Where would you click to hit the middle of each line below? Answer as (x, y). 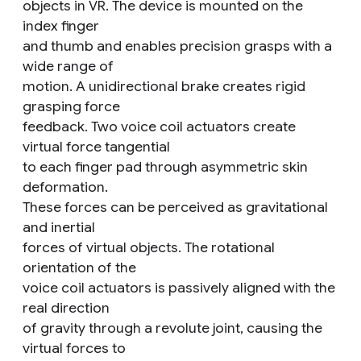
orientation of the (79, 268)
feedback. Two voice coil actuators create (159, 127)
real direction (66, 308)
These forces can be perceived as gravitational (175, 207)
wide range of (68, 66)
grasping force (71, 106)
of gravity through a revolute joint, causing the (172, 328)
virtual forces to (74, 348)
